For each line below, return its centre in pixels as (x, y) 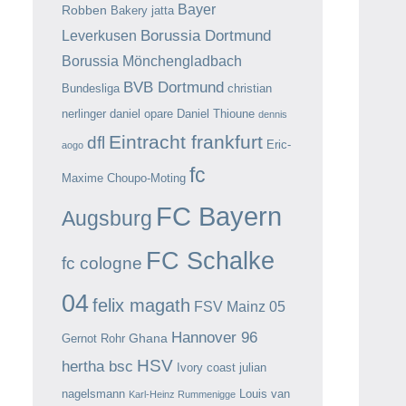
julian (253, 367)
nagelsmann (93, 394)
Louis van (265, 394)
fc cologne (102, 263)
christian (250, 88)
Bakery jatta (142, 10)
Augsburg (107, 219)
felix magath (141, 305)
